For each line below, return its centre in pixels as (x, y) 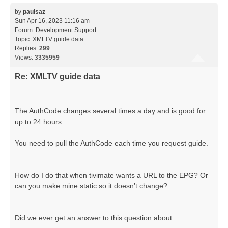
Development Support (66, 30)
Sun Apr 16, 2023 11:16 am (52, 21)
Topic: (24, 39)
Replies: (27, 48)
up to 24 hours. (39, 121)
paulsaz (34, 11)
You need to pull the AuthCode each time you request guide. (111, 143)
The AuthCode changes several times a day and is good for (110, 111)
